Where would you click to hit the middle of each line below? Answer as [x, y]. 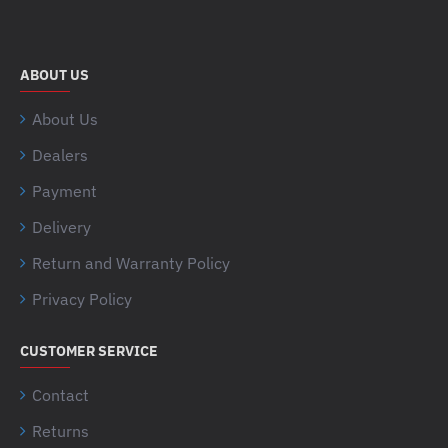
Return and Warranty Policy [131, 262]
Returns [60, 430]
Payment [64, 190]
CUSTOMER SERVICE [89, 350]
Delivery [61, 226]
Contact [60, 394]
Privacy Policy [82, 298]
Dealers [60, 154]
